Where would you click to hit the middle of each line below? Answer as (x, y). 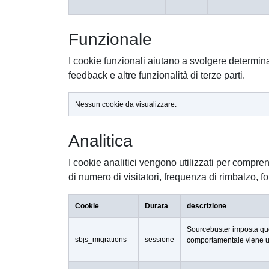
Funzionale (110, 39)
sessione (159, 239)
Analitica (101, 141)
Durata (156, 206)
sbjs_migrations (101, 239)
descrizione (207, 206)
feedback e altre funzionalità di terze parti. (157, 75)
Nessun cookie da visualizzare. (126, 104)
